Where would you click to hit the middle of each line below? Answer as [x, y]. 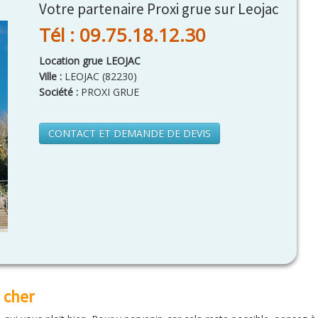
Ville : [52, 76]
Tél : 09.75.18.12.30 [122, 35]
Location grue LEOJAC [90, 61]
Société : [59, 92]
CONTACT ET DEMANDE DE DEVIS [130, 133]
